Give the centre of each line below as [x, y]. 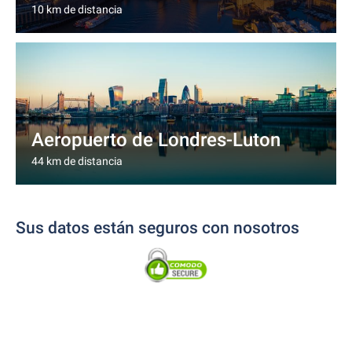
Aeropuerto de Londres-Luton [156, 140]
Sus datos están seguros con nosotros [158, 228]
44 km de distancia [77, 161]
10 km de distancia [77, 9]
